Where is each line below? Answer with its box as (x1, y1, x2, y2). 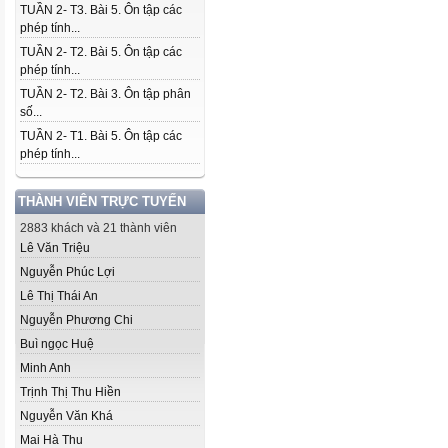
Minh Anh (20, 361, 71, 375)
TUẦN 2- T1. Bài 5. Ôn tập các (20, 129, 182, 143)
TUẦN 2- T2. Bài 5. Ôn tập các (20, 45, 182, 59)
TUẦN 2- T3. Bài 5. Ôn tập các (20, 3, 182, 17)
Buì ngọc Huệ (20, 337, 94, 351)
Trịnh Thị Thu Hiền (20, 385, 121, 399)
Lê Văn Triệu (20, 241, 90, 255)
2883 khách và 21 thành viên (20, 221, 177, 235)
